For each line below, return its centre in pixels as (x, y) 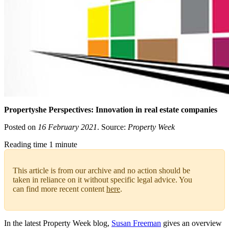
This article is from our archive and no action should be (101, 171)
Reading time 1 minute (41, 145)
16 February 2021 (67, 127)
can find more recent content (60, 189)
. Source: (112, 127)
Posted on (21, 127)
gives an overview (191, 223)
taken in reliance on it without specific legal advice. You (102, 180)
